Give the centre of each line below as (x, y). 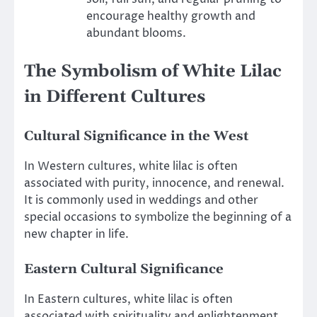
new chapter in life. (76, 235)
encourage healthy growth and (171, 16)
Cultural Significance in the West (136, 136)
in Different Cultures (115, 97)
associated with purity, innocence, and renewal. (154, 184)
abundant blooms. (136, 33)
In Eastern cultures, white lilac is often (128, 300)
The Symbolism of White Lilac (153, 71)
